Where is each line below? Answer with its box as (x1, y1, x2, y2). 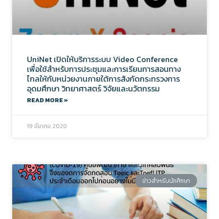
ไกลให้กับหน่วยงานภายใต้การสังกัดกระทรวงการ (27, 73, 180, 85)
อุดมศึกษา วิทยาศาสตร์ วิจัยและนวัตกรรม (27, 83, 160, 95)
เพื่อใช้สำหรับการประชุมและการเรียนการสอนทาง (27, 63, 181, 75)
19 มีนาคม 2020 (27, 122, 67, 131)
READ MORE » (27, 96, 68, 105)
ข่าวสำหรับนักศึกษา (142, 176, 190, 185)
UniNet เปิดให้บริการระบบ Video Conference (27, 53, 178, 66)
